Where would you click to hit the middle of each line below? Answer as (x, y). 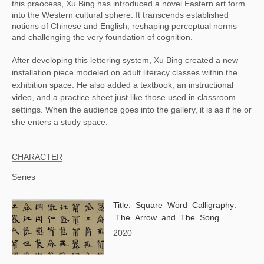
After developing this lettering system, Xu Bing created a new (125, 60)
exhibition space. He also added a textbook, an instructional (123, 85)
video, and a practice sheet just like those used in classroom (124, 97)
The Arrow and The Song (166, 217)
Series (24, 176)
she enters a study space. (60, 122)
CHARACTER (37, 156)
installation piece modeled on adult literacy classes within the (125, 72)
